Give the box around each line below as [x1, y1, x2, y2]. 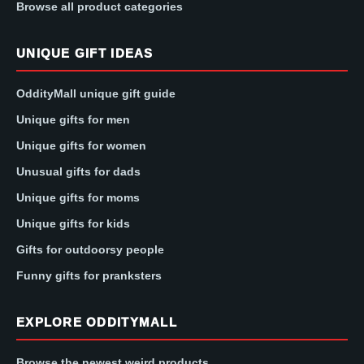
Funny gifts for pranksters [16, 269, 162, 283]
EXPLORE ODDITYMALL [16, 315, 177, 330]
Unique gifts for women [16, 139, 146, 153]
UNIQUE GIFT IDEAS [16, 46, 154, 61]
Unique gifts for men [16, 113, 130, 127]
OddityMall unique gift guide [16, 87, 175, 101]
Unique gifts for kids [16, 217, 130, 231]
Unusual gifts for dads [16, 165, 141, 179]
